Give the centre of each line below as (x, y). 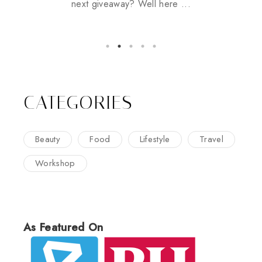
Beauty (48, 139)
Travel (211, 139)
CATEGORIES (78, 103)
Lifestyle (155, 139)
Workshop (55, 163)
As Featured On (63, 227)
